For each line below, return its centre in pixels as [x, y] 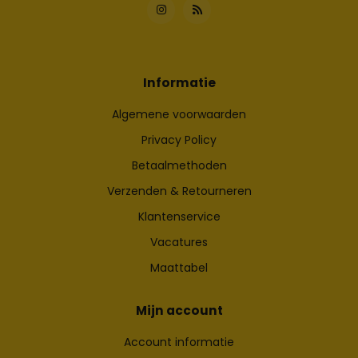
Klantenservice [179, 216]
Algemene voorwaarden [179, 114]
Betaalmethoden [179, 165]
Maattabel [179, 267]
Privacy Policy [179, 139]
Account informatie [179, 342]
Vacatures [179, 242]
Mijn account [179, 310]
